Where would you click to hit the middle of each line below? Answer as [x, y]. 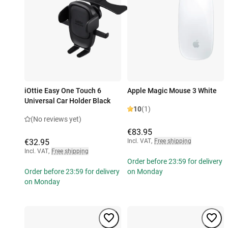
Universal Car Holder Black [67, 101]
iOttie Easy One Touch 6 [63, 91]
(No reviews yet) [56, 119]
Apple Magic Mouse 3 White [172, 91]
